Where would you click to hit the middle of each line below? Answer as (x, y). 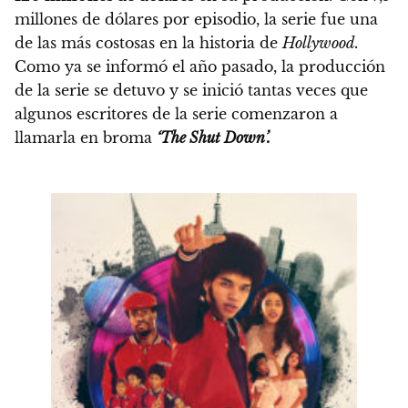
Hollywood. (321, 43)
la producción (333, 67)
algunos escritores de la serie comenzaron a (176, 114)
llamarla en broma (86, 138)
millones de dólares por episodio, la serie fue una (196, 20)
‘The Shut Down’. (214, 138)
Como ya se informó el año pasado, (148, 67)
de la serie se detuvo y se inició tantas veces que (191, 91)
